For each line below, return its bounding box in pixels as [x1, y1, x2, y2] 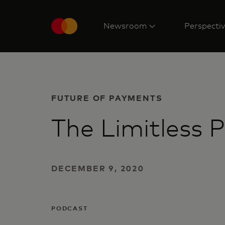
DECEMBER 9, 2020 [51, 163, 144, 173]
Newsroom [103, 21, 147, 31]
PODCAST [51, 204, 88, 212]
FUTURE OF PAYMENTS [51, 93, 163, 103]
